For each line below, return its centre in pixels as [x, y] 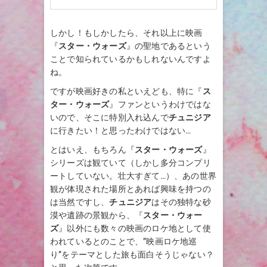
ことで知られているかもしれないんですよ [131, 59]
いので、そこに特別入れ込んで [109, 117]
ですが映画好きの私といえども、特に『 [126, 91]
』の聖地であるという [168, 46]
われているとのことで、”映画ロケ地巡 [124, 241]
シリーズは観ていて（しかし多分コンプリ [131, 162]
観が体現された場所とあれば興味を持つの [131, 189]
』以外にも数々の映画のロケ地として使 [135, 228]
